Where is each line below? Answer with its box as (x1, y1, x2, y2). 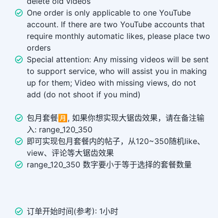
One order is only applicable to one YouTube (27, 8, 191, 18)
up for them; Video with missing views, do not (27, 78, 196, 88)
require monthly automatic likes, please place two (27, 31, 210, 41)
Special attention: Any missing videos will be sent (27, 54, 209, 65)
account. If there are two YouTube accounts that (27, 19, 205, 30)
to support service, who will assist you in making (27, 66, 207, 76)
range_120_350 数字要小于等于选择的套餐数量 (27, 160, 192, 170)
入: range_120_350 (27, 125, 92, 135)
